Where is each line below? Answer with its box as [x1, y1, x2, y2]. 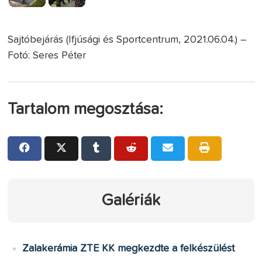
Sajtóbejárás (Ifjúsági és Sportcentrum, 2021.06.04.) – [8, 34, 247, 45]
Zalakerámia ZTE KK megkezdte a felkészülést [22, 243, 235, 254]
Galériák [102, 192, 160, 209]
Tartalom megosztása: [8, 101, 164, 118]
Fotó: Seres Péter [8, 50, 87, 61]
